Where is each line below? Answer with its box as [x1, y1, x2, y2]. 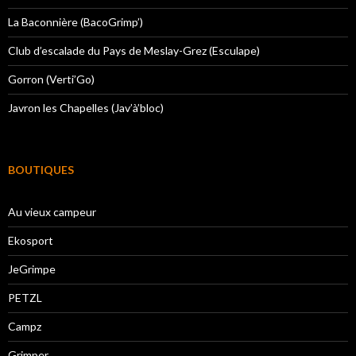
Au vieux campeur [8, 205, 96, 219]
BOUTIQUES [8, 163, 74, 177]
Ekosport [8, 234, 53, 248]
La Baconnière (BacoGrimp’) [8, 15, 143, 29]
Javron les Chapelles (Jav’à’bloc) [8, 101, 164, 115]
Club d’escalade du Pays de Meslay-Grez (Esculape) [8, 44, 260, 58]
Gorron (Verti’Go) [8, 72, 95, 87]
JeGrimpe [8, 262, 56, 277]
